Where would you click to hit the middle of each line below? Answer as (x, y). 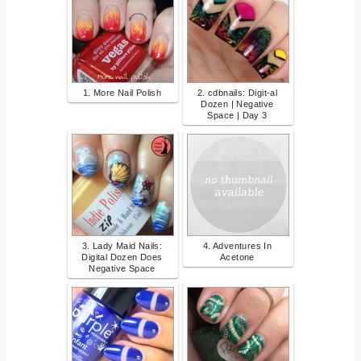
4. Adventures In (237, 245)
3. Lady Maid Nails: (122, 245)
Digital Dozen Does (122, 257)
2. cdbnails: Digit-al (237, 92)
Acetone (237, 257)
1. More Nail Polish (122, 92)
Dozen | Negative (237, 104)
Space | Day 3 (237, 115)
